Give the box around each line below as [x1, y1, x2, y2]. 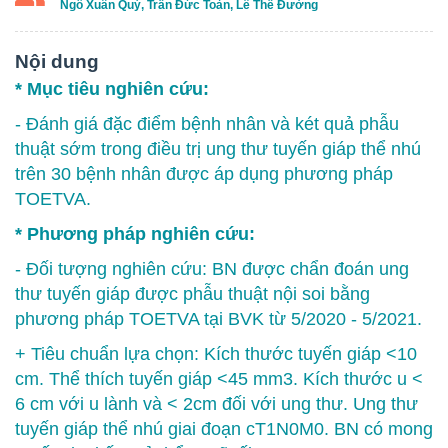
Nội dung [15, 50, 99, 72]
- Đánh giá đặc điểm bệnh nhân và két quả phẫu [15, 113, 399, 134]
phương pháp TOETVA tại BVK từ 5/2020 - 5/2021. [15, 308, 422, 329]
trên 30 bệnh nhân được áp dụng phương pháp [15, 163, 393, 184]
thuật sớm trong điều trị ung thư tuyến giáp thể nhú [15, 138, 421, 159]
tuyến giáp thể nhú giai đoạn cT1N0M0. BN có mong [15, 418, 433, 439]
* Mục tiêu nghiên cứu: [15, 78, 209, 99]
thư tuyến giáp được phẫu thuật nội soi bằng [15, 283, 370, 304]
